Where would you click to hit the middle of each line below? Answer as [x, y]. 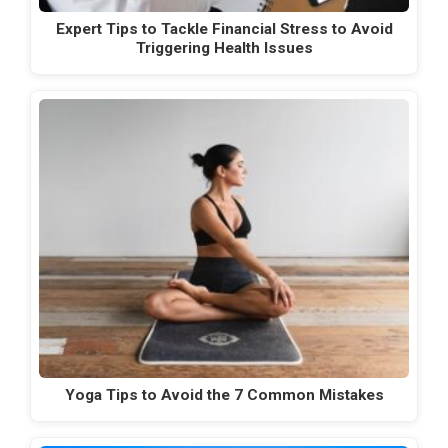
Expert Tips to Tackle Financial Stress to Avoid [224, 28]
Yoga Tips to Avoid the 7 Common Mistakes [224, 394]
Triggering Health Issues [224, 47]
